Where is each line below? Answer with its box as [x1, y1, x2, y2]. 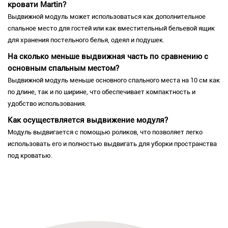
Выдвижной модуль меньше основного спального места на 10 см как [8, 76, 220, 84]
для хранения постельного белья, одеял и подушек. [8, 36, 164, 44]
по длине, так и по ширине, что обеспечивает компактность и [8, 88, 195, 96]
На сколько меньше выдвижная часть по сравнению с [8, 52, 208, 62]
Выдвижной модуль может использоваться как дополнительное [8, 13, 206, 21]
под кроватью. [8, 152, 52, 160]
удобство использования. [8, 100, 86, 108]
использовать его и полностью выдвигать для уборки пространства [8, 140, 217, 148]
